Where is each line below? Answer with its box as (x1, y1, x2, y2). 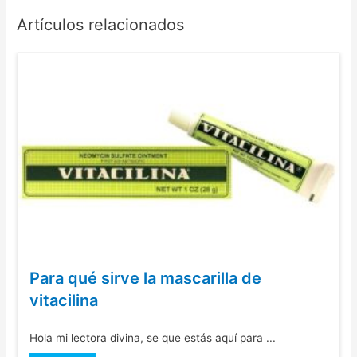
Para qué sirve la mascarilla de (29, 268, 262, 288)
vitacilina (29, 290, 99, 310)
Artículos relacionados (17, 15, 185, 35)
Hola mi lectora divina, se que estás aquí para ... (29, 331, 277, 344)
